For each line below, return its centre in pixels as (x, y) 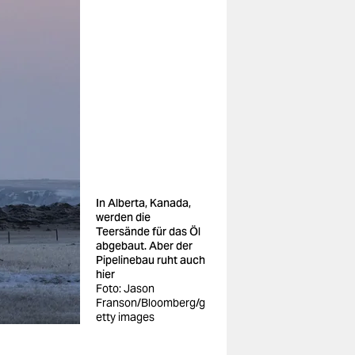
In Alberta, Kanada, (143, 203)
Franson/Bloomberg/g (151, 303)
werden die (123, 217)
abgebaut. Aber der (144, 246)
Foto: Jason (125, 288)
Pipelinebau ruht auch (151, 260)
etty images (125, 317)
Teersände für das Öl (148, 231)
